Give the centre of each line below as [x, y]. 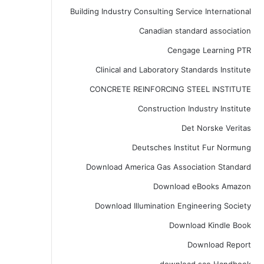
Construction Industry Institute [194, 108]
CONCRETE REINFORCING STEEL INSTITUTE [170, 89]
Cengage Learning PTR [209, 50]
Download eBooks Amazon [202, 186]
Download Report [219, 245]
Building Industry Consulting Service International [160, 11]
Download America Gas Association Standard [168, 167]
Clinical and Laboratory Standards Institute [173, 70]
